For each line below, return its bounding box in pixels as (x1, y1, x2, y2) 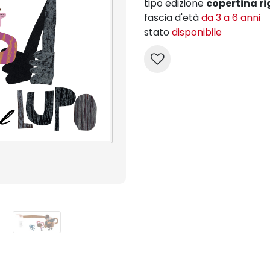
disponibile (172, 25, 222, 39)
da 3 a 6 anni (201, 11, 260, 25)
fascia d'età (144, 11, 201, 25)
